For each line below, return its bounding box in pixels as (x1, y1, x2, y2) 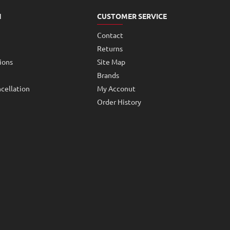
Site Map (97, 57, 125, 66)
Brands (97, 70, 119, 80)
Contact (97, 30, 123, 40)
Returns (97, 44, 123, 53)
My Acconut (97, 84, 136, 93)
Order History (97, 97, 141, 106)
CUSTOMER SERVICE (97, 11, 167, 21)
